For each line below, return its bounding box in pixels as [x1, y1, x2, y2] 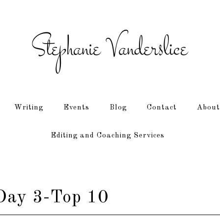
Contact [146, 104, 177, 111]
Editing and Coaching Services [50, 132, 165, 139]
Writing [14, 104, 43, 111]
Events [63, 104, 89, 111]
